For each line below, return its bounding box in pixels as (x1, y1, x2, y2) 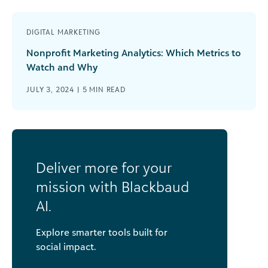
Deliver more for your (36, 158, 172, 176)
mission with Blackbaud (36, 177, 189, 196)
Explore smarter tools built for (36, 226, 167, 238)
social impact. (36, 240, 96, 252)
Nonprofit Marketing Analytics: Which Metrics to (26, 46, 241, 59)
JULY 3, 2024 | (26, 84, 83, 94)
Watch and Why (26, 60, 98, 73)
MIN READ (89, 84, 126, 94)
